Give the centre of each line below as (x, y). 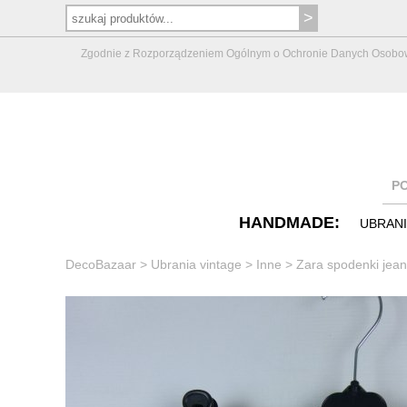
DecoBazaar (101, 264)
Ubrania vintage (196, 264)
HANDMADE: (289, 222)
